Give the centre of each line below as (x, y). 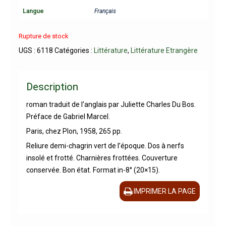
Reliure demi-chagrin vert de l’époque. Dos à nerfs (105, 146)
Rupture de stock (43, 36)
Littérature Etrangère (164, 51)
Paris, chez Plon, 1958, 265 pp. (74, 131)
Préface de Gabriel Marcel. (68, 117)
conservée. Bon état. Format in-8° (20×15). (93, 170)
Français (105, 11)
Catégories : (74, 51)
